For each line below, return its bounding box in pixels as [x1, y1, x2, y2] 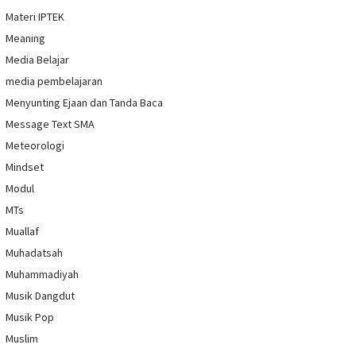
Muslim [6, 331, 38, 346]
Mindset [6, 160, 44, 175]
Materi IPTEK [6, 10, 64, 25]
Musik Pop [6, 310, 54, 325]
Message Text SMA [6, 117, 95, 132]
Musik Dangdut [6, 288, 75, 304]
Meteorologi [6, 138, 64, 153]
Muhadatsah [6, 246, 63, 261]
